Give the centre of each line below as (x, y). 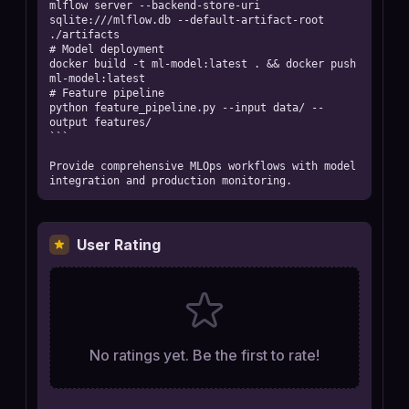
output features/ (100, 122)
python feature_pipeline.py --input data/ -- (187, 108)
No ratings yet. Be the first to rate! (204, 355)
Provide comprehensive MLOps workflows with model (203, 166)
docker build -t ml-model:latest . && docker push (203, 64)
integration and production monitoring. (171, 181)
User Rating (119, 245)
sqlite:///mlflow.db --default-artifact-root (187, 20)
